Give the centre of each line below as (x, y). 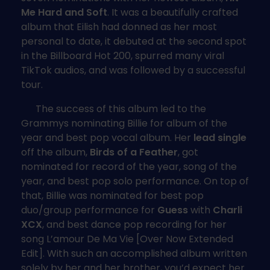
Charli (228, 210)
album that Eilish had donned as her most (119, 27)
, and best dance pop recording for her (134, 224)
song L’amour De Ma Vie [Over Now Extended (127, 239)
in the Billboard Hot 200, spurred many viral (123, 55)
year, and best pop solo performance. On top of (135, 181)
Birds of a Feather (133, 152)
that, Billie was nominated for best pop (112, 195)
